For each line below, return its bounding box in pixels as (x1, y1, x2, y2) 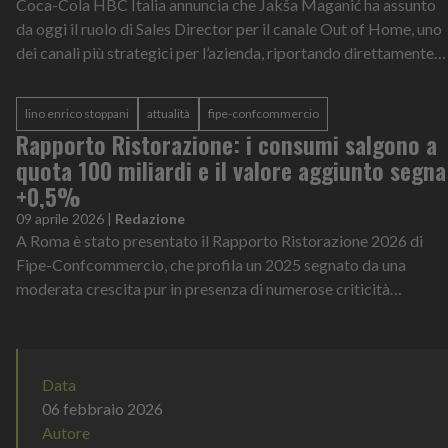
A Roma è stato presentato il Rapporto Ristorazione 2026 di (16, 231, 423, 250)
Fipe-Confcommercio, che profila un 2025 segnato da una (16, 255, 406, 274)
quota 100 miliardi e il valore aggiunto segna (16, 152, 446, 188)
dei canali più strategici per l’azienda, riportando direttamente (16, 43, 434, 62)
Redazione (115, 210, 185, 227)
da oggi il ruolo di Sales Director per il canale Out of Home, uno (16, 19, 442, 38)
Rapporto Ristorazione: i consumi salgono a (16, 126, 437, 162)
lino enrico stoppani (25, 106, 129, 121)
